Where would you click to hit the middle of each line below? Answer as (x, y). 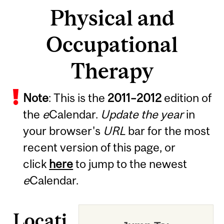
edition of (187, 97)
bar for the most (168, 130)
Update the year (142, 114)
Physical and (112, 18)
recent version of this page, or (99, 147)
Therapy (112, 71)
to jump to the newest (130, 163)
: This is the (78, 97)
